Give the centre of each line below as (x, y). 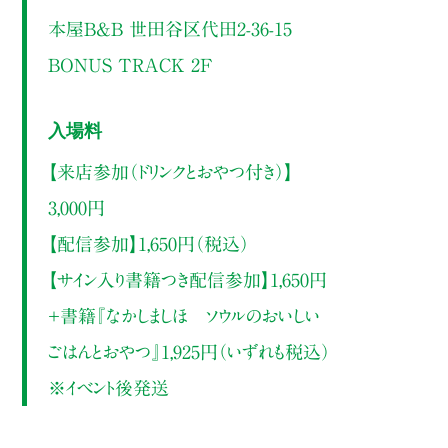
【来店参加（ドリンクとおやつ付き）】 (170, 172)
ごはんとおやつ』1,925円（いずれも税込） (188, 352)
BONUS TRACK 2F (129, 65)
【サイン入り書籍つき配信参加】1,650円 (187, 280)
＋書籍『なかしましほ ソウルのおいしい (183, 316)
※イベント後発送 (108, 388)
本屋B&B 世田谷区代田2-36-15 (169, 29)
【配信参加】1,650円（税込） (148, 244)
